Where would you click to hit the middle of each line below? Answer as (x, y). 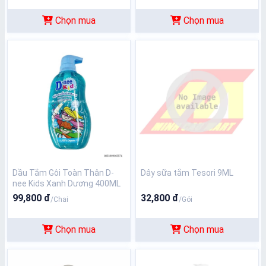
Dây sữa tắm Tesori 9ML (187, 173)
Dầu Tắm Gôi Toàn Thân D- (63, 173)
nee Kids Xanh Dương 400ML (66, 183)
